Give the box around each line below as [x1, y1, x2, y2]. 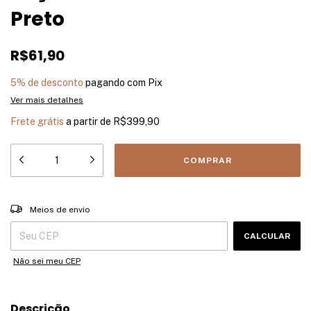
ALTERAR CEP [242, 200, 301, 210]
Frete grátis [10, 115, 64, 127]
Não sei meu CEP [13, 255, 81, 266]
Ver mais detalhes [10, 94, 83, 105]
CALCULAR [244, 230, 290, 241]
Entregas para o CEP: [10, 200, 95, 210]
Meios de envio [30, 204, 91, 215]
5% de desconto [10, 76, 83, 88]
